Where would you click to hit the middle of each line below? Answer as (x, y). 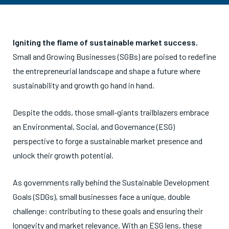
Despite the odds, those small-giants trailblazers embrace (111, 112)
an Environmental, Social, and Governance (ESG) (94, 127)
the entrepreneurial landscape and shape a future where (107, 71)
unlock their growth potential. (63, 155)
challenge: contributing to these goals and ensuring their (108, 211)
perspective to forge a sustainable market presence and (108, 141)
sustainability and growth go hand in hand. (84, 85)
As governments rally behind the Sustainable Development (111, 182)
